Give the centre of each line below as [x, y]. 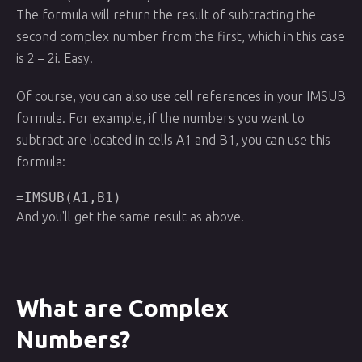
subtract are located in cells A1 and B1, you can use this [173, 140]
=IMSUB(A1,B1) [69, 198]
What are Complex [122, 308]
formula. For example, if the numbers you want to [160, 118]
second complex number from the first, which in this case [181, 36]
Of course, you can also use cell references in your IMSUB [181, 96]
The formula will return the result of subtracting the [166, 15]
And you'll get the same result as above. [130, 217]
